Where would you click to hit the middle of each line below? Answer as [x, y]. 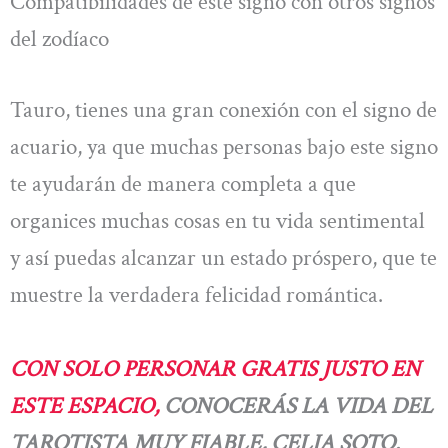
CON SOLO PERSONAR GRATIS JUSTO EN [215, 368]
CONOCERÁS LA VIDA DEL [296, 405]
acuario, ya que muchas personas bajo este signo [224, 147]
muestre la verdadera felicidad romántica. [196, 295]
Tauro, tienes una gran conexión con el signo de [223, 110]
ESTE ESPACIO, [84, 405]
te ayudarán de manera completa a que [183, 184]
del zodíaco [59, 38]
